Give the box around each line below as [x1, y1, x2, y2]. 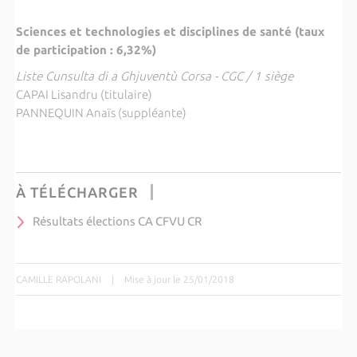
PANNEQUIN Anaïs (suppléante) [15, 106, 186, 120]
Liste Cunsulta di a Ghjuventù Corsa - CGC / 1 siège [15, 69, 293, 83]
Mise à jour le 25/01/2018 [124, 273, 234, 284]
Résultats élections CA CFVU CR [32, 214, 202, 228]
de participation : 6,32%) [15, 43, 156, 57]
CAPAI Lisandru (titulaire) [15, 88, 152, 101]
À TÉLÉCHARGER [15, 184, 139, 200]
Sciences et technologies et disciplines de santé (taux [15, 25, 324, 38]
